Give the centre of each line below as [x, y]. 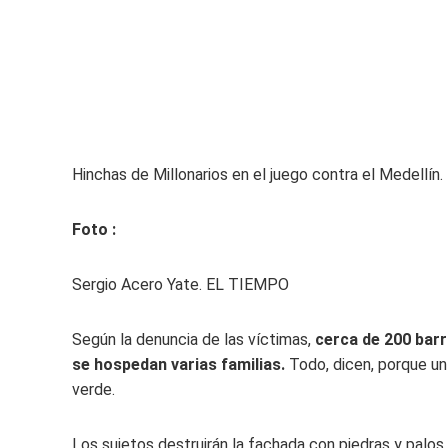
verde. [93, 389]
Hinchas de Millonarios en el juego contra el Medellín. [257, 174]
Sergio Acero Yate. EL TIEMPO [180, 284]
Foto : [94, 229]
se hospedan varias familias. [180, 364]
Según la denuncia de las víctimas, [193, 339]
